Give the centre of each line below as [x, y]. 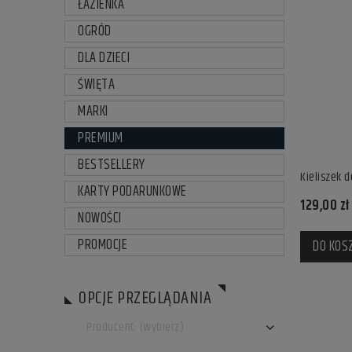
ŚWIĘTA [96, 85]
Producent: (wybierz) [135, 327]
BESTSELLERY [112, 165]
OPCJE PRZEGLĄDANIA [145, 298]
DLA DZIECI [104, 58]
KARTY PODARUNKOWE [132, 192]
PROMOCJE [103, 245]
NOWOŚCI [100, 218]
